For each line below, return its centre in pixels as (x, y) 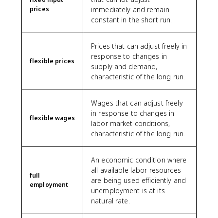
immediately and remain (130, 9)
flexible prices (52, 61)
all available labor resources (136, 170)
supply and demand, (124, 66)
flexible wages (52, 118)
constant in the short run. (132, 20)
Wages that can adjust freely (137, 103)
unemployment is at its (128, 191)
